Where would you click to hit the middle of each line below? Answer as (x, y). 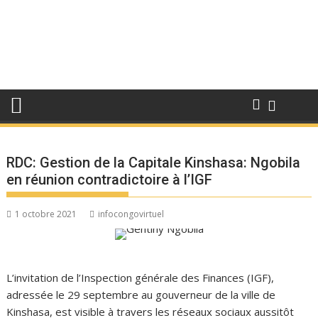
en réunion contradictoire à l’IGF (110, 180)
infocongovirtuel (131, 214)
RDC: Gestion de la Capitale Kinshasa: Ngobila (154, 163)
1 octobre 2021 (46, 214)
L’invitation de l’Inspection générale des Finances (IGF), (141, 278)
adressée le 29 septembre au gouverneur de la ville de (141, 295)
